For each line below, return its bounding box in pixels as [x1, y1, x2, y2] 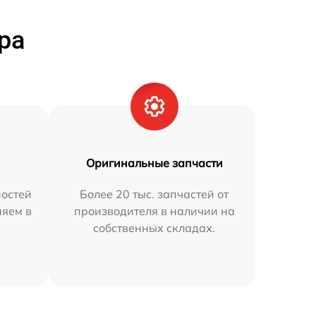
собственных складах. [93, 220, 216, 235]
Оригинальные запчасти [85, 155, 223, 170]
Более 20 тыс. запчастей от [80, 186, 229, 201]
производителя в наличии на [73, 203, 235, 218]
